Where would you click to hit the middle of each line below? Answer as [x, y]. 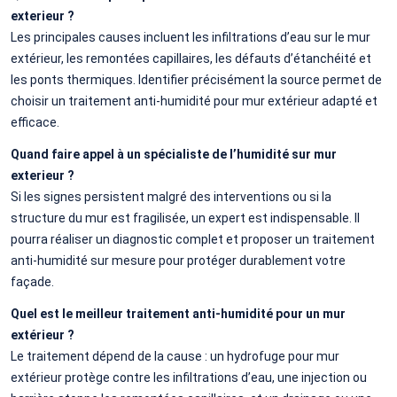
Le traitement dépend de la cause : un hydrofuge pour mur [175, 356]
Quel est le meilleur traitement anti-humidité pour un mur [178, 313]
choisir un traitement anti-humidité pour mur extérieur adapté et [194, 101]
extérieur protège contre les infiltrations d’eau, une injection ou [189, 377]
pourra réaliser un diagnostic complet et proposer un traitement [193, 239]
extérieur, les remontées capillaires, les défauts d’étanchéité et [191, 58]
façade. [32, 281]
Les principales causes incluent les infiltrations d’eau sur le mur [191, 37]
